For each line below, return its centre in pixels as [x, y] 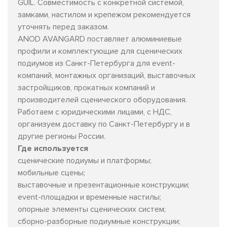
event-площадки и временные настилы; [89, 197]
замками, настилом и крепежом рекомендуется [104, 14]
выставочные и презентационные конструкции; [104, 185]
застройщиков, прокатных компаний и [86, 87]
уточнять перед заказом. [63, 27]
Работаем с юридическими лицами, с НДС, [95, 112]
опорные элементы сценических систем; [92, 209]
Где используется [53, 148]
